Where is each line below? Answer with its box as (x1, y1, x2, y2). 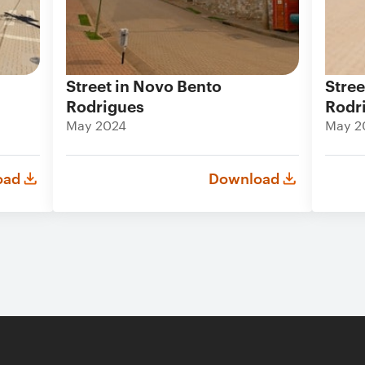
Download (209, 169, 279, 187)
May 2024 (66, 117, 126, 134)
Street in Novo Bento (66, 74, 222, 96)
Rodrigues (66, 95, 144, 117)
